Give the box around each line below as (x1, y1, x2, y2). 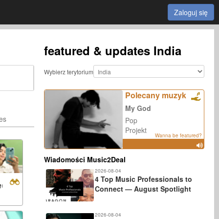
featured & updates (44, 42, 151, 59)
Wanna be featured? (154, 132, 202, 139)
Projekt (125, 125, 147, 135)
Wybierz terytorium (44, 67, 94, 76)
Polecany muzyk (125, 89, 187, 101)
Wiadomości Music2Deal (44, 154, 126, 164)
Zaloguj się (174, 7, 208, 17)
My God (125, 103, 152, 113)
